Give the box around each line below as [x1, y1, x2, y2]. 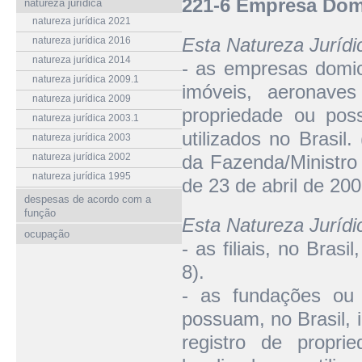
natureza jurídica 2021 [32, 15, 131, 27]
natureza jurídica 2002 [32, 151, 131, 162]
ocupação [24, 228, 69, 240]
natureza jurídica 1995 [32, 170, 131, 182]
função [24, 207, 56, 219]
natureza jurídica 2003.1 [32, 112, 139, 124]
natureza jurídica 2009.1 [32, 74, 139, 85]
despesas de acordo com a [24, 193, 151, 205]
